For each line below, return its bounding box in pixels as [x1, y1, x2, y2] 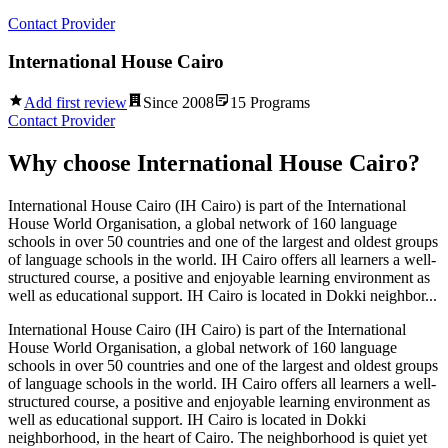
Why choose [8, 149, 137, 176]
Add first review [24, 94, 127, 112]
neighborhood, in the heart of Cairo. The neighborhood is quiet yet [8, 428, 427, 446]
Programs [246, 94, 310, 112]
